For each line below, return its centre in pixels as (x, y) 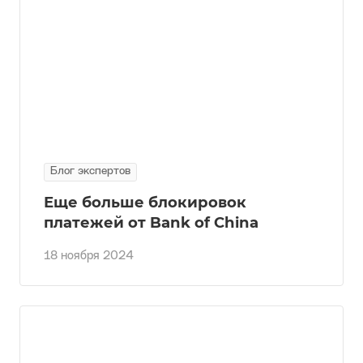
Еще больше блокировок (145, 203)
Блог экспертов (90, 172)
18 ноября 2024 (89, 257)
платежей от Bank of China (151, 223)
